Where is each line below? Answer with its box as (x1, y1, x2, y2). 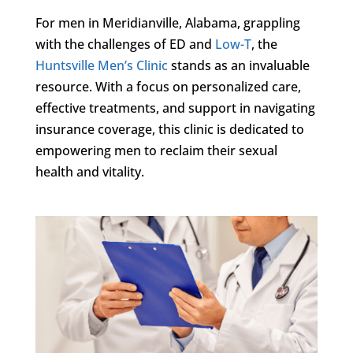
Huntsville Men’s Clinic (35, 56, 168, 74)
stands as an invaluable (167, 56, 310, 74)
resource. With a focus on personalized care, (35, 77, 301, 95)
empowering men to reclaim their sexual (35, 141, 277, 159)
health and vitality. (35, 162, 144, 180)
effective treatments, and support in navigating (35, 98, 315, 117)
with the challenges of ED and (35, 35, 215, 53)
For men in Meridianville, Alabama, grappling (35, 13, 300, 32)
